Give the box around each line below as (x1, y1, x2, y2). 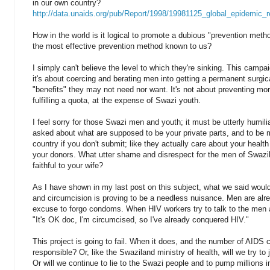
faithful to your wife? (33, 160, 103, 170)
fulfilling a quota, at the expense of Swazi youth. (33, 95, 201, 105)
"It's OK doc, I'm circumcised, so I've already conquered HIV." (33, 215, 249, 224)
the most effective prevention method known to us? (33, 41, 212, 51)
